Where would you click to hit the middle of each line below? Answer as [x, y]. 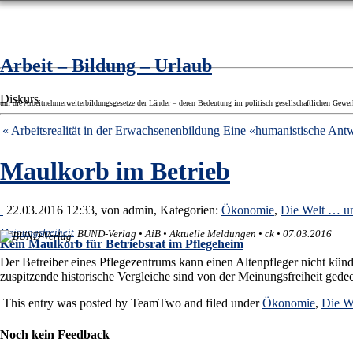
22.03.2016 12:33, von [63, 210]
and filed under [222, 303]
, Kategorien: [188, 210]
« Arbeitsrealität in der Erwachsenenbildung [111, 130]
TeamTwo [156, 303]
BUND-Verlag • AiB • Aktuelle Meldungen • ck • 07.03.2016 [204, 234]
